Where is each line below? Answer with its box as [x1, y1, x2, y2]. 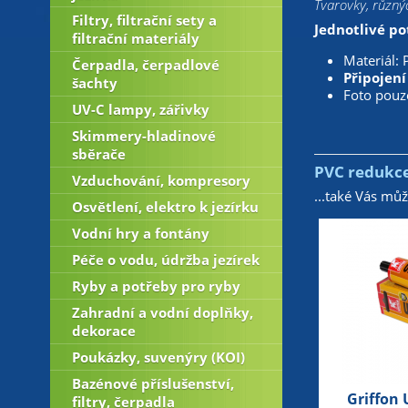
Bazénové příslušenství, [71, 374, 234, 393]
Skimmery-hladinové [71, 127, 216, 145]
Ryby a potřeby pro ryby [71, 277, 240, 295]
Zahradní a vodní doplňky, [71, 303, 253, 321]
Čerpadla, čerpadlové [71, 56, 219, 74]
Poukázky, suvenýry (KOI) [71, 348, 245, 366]
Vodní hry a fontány [71, 224, 209, 242]
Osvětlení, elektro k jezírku [71, 198, 259, 216]
